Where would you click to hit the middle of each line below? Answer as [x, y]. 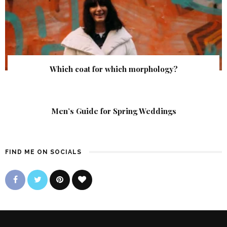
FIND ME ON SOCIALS [43, 152]
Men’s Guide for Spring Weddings [113, 111]
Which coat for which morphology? [113, 69]
